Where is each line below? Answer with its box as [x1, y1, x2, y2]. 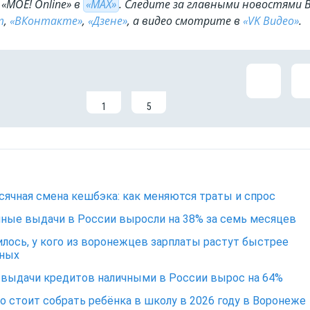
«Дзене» [88, 13, 127, 28]
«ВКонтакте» [10, 13, 82, 28]
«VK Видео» [243, 13, 299, 28]
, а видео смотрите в [127, 13, 243, 28]
